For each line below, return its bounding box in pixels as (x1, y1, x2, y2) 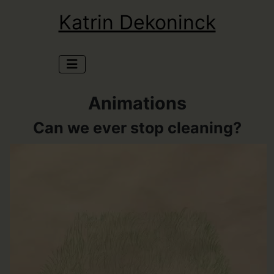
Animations (87, 92, 187, 114)
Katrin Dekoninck (58, 10, 216, 34)
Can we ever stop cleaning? (32, 119, 242, 137)
